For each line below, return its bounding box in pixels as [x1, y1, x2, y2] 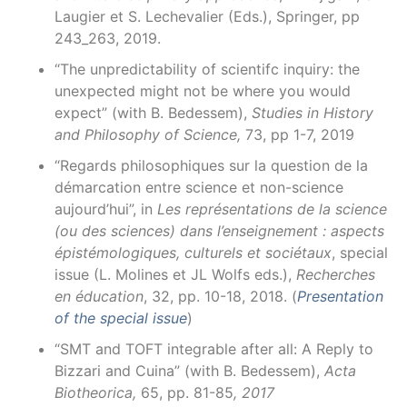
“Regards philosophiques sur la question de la [55, 156, 368, 174]
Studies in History [252, 104, 373, 122]
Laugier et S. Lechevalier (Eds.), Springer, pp [55, 7, 360, 25]
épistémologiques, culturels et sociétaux [55, 243, 332, 262]
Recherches [296, 265, 375, 283]
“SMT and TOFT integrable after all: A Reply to [55, 340, 373, 358]
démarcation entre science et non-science [55, 178, 343, 196]
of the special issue [55, 309, 187, 327]
